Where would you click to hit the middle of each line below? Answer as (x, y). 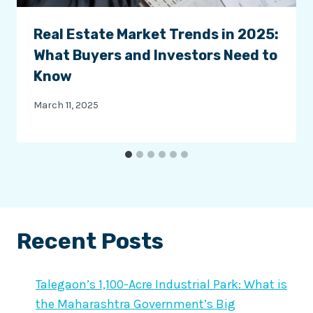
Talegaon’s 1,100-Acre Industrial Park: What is (161, 284)
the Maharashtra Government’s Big (136, 304)
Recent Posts (90, 241)
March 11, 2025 (66, 105)
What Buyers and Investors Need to (155, 56)
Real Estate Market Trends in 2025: (156, 35)
